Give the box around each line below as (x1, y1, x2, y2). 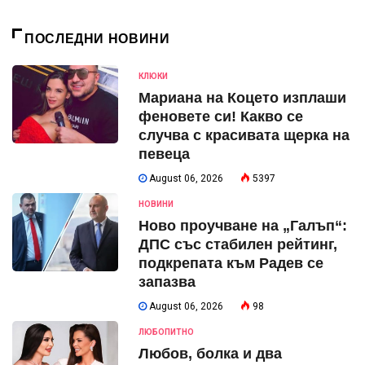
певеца (139, 146, 190, 163)
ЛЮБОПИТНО (139, 328, 194, 337)
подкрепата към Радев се (139, 255, 323, 272)
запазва (139, 274, 196, 291)
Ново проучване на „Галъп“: (139, 218, 347, 235)
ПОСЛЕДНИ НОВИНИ (24, 32, 170, 46)
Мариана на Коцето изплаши (139, 90, 346, 107)
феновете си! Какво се (139, 108, 303, 125)
